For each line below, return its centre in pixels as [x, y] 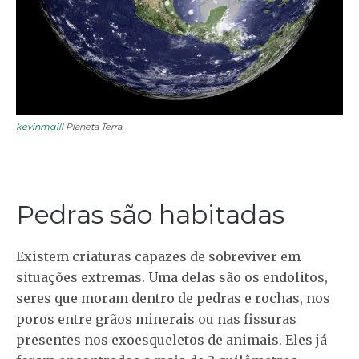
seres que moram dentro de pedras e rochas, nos [173, 298]
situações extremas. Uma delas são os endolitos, [172, 277]
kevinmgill [40, 126]
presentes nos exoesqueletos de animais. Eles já [171, 339]
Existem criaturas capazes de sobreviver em [158, 256]
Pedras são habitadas [150, 214]
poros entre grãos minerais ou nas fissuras [156, 319]
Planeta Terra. [93, 126]
